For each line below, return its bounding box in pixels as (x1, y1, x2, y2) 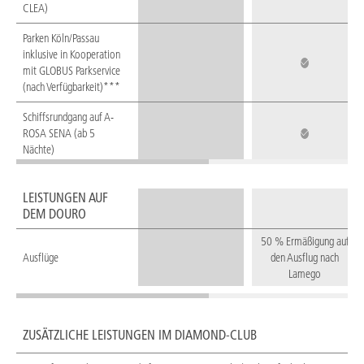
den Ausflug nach (271, 250, 339, 266)
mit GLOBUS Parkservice (23, 63, 120, 79)
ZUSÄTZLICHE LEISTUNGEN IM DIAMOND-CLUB (23, 327, 257, 344)
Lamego (288, 266, 321, 282)
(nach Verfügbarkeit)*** (23, 80, 120, 95)
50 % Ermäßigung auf (260, 234, 349, 249)
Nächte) (23, 142, 54, 158)
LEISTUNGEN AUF (23, 189, 108, 206)
